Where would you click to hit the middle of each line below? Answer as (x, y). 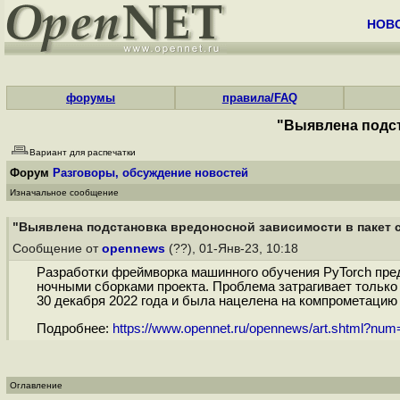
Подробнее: (74, 329)
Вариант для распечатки (83, 152)
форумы (91, 98)
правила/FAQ (259, 98)
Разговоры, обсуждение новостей (150, 173)
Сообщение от (57, 249)
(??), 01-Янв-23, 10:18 (233, 249)
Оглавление (36, 385)
